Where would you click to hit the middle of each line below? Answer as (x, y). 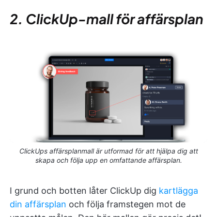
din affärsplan (38, 204)
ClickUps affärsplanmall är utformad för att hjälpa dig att (108, 151)
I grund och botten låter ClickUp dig (84, 191)
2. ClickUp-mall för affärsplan (107, 18)
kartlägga (178, 191)
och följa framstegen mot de (126, 204)
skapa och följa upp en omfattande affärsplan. (108, 160)
